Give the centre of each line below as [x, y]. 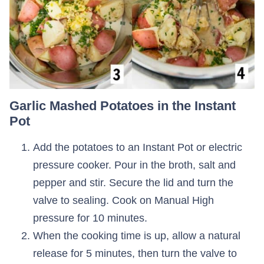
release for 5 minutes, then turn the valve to [135, 253]
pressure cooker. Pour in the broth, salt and [134, 165]
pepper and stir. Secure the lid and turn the [133, 182]
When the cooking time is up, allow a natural [137, 235]
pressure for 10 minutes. [90, 218]
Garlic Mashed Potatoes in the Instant [123, 105]
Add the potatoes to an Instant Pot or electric [138, 147]
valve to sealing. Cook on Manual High [123, 200]
